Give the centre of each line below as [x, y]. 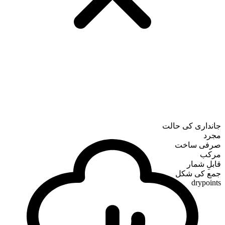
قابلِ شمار [204, 164]
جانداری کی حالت [192, 126]
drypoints [206, 183]
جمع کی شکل [198, 174]
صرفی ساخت [198, 145]
